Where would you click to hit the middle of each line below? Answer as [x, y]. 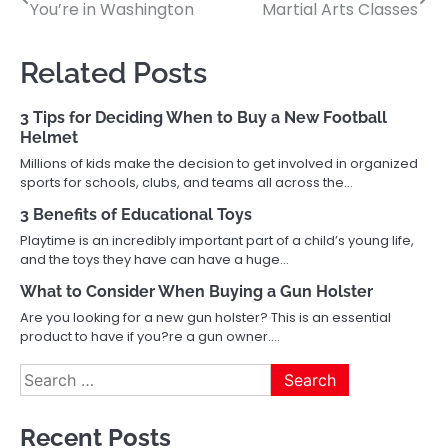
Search [47, 375]
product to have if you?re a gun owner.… [150, 337]
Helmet [49, 138]
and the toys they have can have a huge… [154, 260]
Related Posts [113, 73]
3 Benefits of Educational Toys [136, 215]
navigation [80, 27]
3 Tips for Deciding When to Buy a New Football [203, 118]
